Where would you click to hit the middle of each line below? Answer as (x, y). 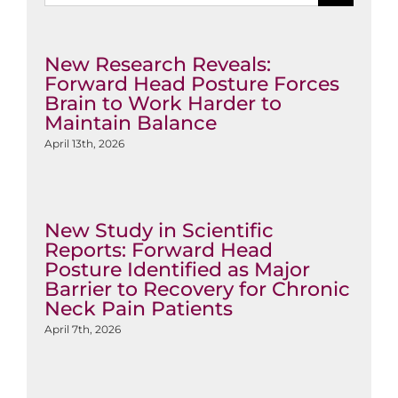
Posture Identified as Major (177, 269)
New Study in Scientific (159, 230)
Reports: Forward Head (158, 250)
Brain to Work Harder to (163, 103)
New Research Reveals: (157, 64)
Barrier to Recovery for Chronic (197, 289)
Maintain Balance (130, 123)
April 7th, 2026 (82, 329)
